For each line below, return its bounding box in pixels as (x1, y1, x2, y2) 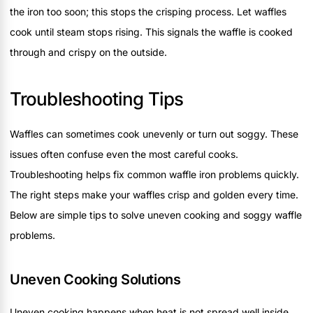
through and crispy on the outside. (10, 46, 167, 59)
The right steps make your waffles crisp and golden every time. (10, 189, 298, 201)
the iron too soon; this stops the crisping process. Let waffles (10, 6, 286, 18)
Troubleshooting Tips (10, 88, 183, 110)
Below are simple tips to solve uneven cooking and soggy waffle (10, 209, 302, 221)
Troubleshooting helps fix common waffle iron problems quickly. (10, 168, 299, 181)
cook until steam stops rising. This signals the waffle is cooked (10, 26, 293, 38)
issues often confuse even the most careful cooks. (10, 148, 238, 161)
